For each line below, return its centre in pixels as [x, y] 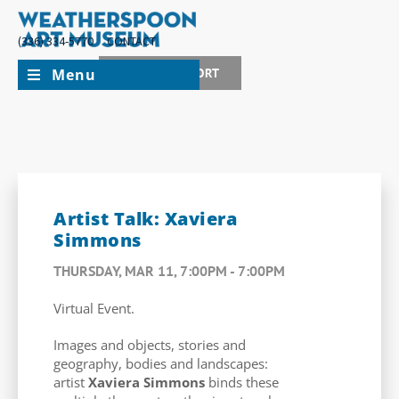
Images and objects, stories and [150, 344]
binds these [242, 382]
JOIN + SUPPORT [170, 73]
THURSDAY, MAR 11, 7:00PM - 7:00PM [169, 270]
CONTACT [131, 41]
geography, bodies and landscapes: [161, 363]
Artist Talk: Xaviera [145, 218]
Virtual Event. [94, 308]
